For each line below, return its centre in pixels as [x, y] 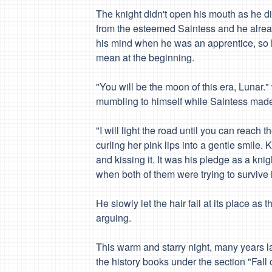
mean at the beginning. [145, 57]
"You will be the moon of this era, [166, 87]
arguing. [114, 218]
